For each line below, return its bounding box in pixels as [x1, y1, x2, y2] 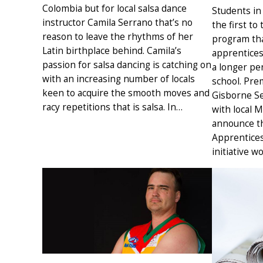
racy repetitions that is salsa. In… [42, 101, 183, 114]
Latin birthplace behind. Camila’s [42, 45, 181, 58]
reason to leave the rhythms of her [42, 31, 193, 43]
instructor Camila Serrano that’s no [42, 16, 193, 29]
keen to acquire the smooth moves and [42, 87, 210, 100]
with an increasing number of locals [42, 73, 195, 86]
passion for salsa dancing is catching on [42, 59, 211, 72]
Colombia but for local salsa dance [42, 2, 187, 15]
